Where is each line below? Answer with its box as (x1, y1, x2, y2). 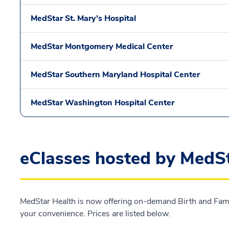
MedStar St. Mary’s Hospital (31, 12, 136, 24)
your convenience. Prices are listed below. (20, 208, 170, 219)
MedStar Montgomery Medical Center (31, 40, 173, 52)
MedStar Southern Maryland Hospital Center (31, 68, 200, 80)
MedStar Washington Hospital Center (31, 97, 174, 108)
